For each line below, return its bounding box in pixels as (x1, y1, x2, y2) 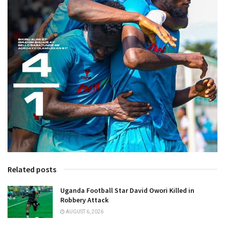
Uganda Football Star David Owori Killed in (60, 185, 194, 195)
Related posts (8, 164, 56, 174)
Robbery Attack (60, 195, 108, 204)
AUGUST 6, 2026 (65, 208, 103, 214)
